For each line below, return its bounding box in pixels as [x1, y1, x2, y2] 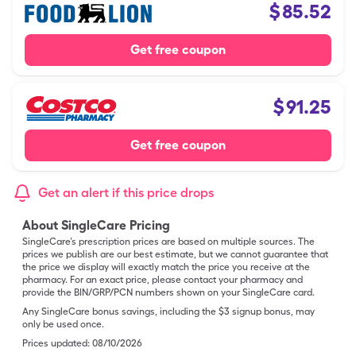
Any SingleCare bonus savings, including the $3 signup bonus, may [22, 306, 315, 317]
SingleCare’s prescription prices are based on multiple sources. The [22, 236, 315, 247]
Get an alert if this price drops [38, 185, 214, 200]
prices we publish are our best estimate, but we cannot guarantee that [22, 249, 328, 260]
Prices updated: [22, 338, 90, 349]
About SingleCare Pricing [22, 218, 170, 233]
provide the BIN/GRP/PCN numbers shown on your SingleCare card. [22, 287, 315, 298]
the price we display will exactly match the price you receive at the [22, 261, 310, 273]
